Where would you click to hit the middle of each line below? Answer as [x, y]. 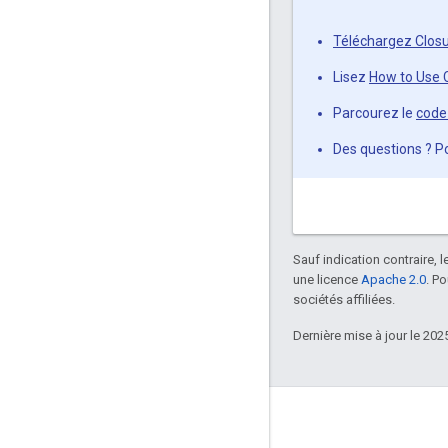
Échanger [59, 425]
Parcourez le [374, 113]
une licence [327, 279]
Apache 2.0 [393, 279]
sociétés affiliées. [344, 299]
